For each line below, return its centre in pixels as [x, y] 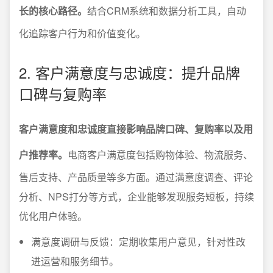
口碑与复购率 [63, 94]
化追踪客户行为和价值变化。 [82, 33]
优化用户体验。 [53, 216]
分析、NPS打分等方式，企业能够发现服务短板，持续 [136, 197]
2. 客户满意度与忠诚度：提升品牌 [129, 72]
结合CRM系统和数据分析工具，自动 [167, 11]
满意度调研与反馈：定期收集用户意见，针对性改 [138, 242]
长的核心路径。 [53, 11]
